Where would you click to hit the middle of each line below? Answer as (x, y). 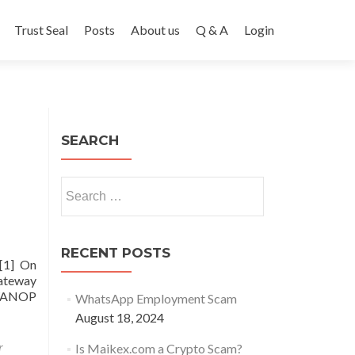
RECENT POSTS (116, 253)
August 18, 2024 (119, 317)
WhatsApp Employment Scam (156, 298)
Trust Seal (41, 30)
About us (155, 30)
